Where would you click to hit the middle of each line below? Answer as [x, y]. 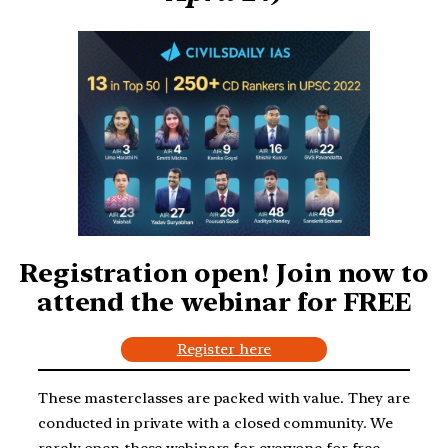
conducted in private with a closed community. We [216, 423]
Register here [224, 349]
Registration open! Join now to [224, 272]
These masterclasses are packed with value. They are [224, 398]
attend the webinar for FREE [224, 301]
